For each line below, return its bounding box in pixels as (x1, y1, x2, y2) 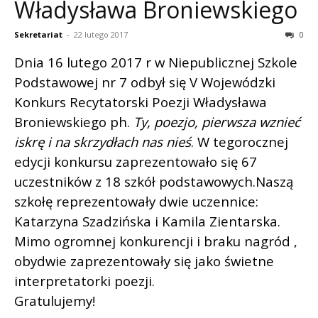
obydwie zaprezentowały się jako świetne (14, 252, 274, 270)
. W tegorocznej (191, 133, 288, 151)
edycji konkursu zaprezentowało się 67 (14, 153, 257, 171)
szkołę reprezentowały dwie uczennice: (14, 192, 258, 211)
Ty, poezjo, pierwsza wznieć (133, 113, 300, 131)
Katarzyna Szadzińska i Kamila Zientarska (14, 212, 278, 231)
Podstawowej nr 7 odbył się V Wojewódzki (14, 73, 275, 92)
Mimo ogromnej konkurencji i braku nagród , (14, 232, 297, 251)
